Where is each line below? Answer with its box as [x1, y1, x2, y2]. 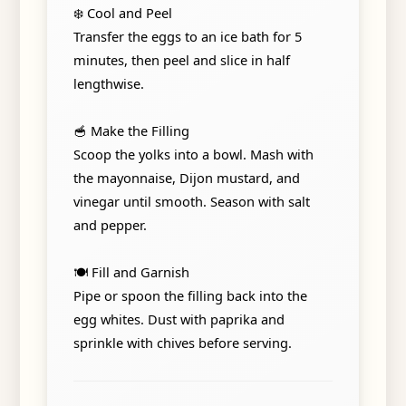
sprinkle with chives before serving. [72, 333, 292, 352]
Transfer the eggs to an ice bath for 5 [72, 26, 302, 45]
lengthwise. [72, 73, 144, 92]
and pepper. [72, 215, 147, 234]
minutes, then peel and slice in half [72, 50, 290, 69]
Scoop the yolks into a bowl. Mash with [72, 144, 314, 163]
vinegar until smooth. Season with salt [72, 191, 310, 210]
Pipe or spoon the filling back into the [72, 285, 307, 304]
